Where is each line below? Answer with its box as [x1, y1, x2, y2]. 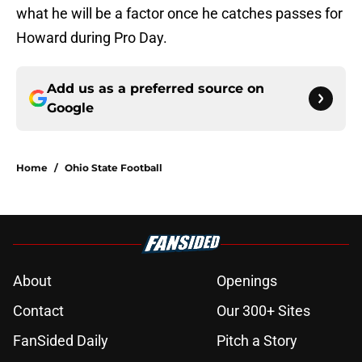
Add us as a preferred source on [47, 81, 264, 97]
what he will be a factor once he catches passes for [16, 5, 343, 23]
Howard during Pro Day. [16, 29, 167, 47]
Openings [217, 272, 277, 290]
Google [47, 100, 94, 116]
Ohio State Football [65, 162, 162, 175]
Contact [13, 302, 64, 320]
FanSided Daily [13, 332, 108, 350]
